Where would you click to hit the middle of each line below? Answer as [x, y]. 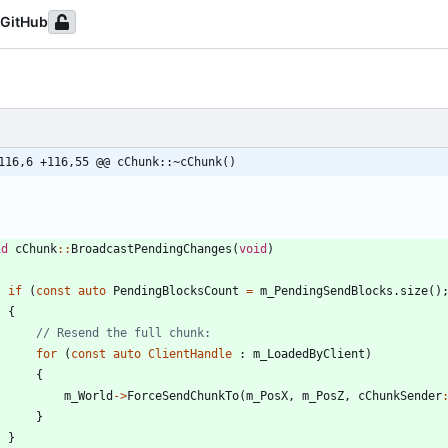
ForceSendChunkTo [183, 395]
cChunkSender [400, 395]
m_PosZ [323, 395]
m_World [88, 395]
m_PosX [267, 395]
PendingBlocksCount [176, 290]
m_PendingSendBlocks [326, 290]
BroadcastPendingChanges [151, 248]
